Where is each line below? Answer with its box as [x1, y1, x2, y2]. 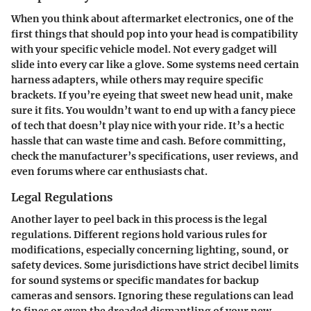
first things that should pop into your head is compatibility [11, 27, 298, 40]
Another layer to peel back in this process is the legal [11, 212, 267, 226]
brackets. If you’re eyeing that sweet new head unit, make [11, 88, 293, 101]
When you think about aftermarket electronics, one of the [11, 12, 294, 25]
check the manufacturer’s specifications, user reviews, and [11, 149, 299, 162]
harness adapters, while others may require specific [11, 73, 263, 86]
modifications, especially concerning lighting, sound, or [11, 243, 289, 256]
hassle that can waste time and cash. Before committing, [11, 134, 286, 147]
